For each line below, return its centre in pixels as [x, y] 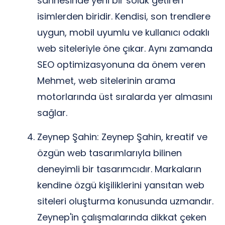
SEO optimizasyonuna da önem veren [121, 65]
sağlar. [52, 113]
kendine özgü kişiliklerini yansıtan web [121, 185]
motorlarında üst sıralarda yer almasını [125, 97]
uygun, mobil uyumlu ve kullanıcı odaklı [123, 32]
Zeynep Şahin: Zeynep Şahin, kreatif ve [122, 137]
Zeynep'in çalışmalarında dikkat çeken [122, 217]
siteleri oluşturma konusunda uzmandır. [125, 201]
